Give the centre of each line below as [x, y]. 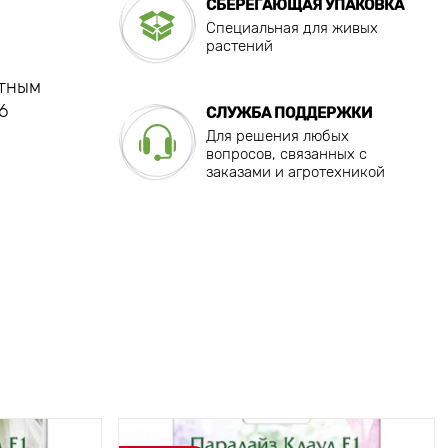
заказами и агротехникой [295, 172]
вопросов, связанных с [286, 154]
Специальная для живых [291, 28]
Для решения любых [277, 136]
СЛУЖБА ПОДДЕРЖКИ [288, 113]
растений [239, 46]
